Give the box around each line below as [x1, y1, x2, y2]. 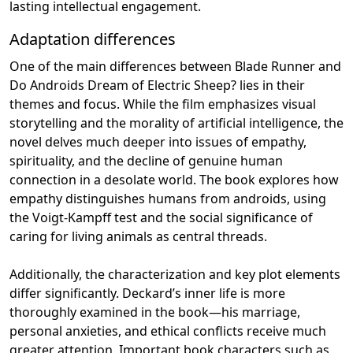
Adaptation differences [9, 28, 176, 50]
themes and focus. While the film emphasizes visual [9, 95, 316, 113]
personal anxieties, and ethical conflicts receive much [9, 321, 326, 340]
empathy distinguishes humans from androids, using [9, 189, 326, 207]
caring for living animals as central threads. [9, 227, 267, 245]
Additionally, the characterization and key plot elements [9, 265, 340, 283]
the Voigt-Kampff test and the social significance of [9, 208, 313, 226]
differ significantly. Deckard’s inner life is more [9, 284, 285, 302]
